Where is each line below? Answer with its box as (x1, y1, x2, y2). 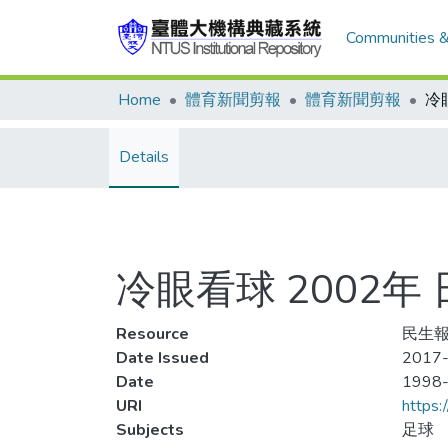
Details (119, 146, 169, 168)
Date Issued (116, 347, 209, 369)
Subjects (116, 419, 184, 441)
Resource (116, 323, 189, 345)
